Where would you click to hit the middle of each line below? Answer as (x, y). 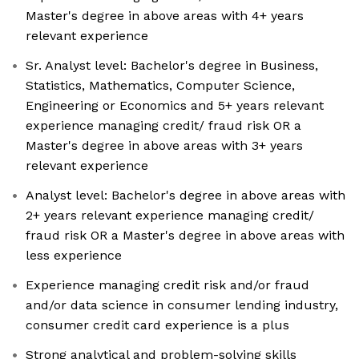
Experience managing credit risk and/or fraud (167, 285)
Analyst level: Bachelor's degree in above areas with (186, 196)
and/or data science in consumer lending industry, (182, 305)
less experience (74, 256)
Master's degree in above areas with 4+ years (165, 16)
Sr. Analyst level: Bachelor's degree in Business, (172, 66)
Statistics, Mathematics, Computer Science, (160, 86)
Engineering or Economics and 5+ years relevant (175, 106)
